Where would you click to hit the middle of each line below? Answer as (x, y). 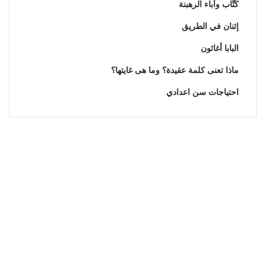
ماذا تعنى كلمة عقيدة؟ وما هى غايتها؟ (175, 70)
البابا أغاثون (219, 48)
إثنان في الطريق (210, 26)
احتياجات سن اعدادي (202, 92)
